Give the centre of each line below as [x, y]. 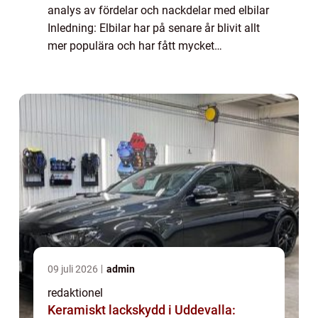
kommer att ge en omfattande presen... [144, 82]
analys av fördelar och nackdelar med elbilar [158, 11]
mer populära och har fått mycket [131, 46]
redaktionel [75, 293]
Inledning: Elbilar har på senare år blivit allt [154, 28]
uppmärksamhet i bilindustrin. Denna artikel [157, 64]
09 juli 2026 [74, 269]
